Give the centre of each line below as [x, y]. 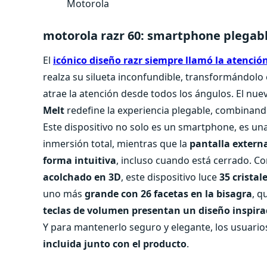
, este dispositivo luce [170, 177]
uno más [64, 194]
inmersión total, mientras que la [116, 144]
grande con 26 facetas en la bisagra [168, 194]
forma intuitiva [80, 161]
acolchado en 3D [82, 177]
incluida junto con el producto [115, 244]
